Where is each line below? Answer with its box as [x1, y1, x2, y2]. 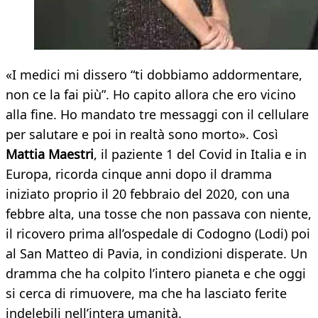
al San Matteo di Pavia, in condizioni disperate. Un [6, 245, 307, 263]
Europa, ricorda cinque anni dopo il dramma [6, 165, 272, 183]
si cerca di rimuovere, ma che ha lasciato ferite [6, 285, 287, 302]
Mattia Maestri [6, 146, 94, 163]
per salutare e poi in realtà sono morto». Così [6, 126, 278, 143]
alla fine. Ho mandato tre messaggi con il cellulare [6, 106, 309, 124]
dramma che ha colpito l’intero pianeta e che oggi [6, 265, 306, 283]
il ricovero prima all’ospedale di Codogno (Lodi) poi [6, 225, 310, 243]
